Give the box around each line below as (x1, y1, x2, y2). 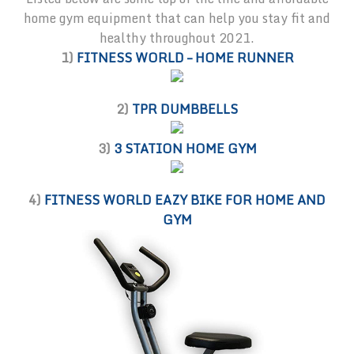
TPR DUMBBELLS (132, 99, 238, 120)
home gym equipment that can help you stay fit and (24, 8, 330, 29)
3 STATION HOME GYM (113, 138, 257, 160)
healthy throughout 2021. (100, 28, 254, 49)
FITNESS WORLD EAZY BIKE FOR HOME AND (44, 190, 326, 211)
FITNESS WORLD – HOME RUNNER (76, 47, 294, 69)
